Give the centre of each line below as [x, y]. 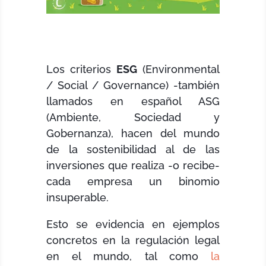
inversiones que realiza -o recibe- [133, 165]
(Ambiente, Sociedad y [133, 117]
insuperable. [78, 197]
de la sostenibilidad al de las [133, 149]
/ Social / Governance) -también [133, 85]
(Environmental [178, 69]
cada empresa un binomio [133, 181]
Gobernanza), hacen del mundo [133, 133]
